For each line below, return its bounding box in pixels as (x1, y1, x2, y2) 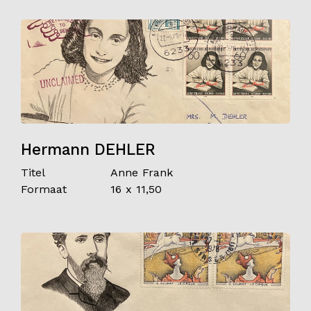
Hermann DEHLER (21, 140, 155, 158)
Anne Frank (110, 166, 174, 179)
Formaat (21, 183, 67, 196)
